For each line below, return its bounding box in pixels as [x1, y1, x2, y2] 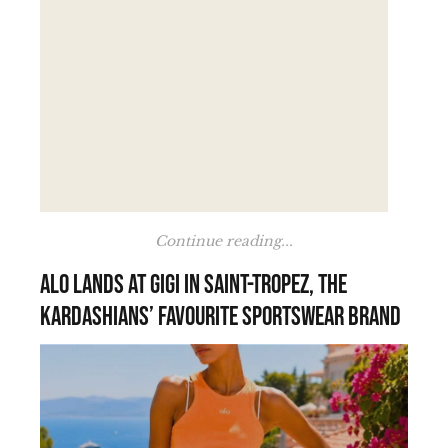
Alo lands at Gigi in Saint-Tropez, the [40, 270, 347, 302]
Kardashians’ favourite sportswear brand [40, 302, 401, 334]
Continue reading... [155, 232, 293, 251]
